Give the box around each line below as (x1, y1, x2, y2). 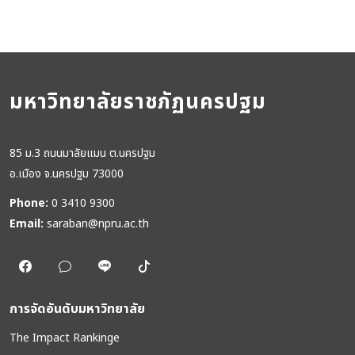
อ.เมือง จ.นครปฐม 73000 (10, 166, 124, 182)
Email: (10, 216, 44, 232)
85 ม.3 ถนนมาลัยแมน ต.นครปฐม (10, 145, 155, 162)
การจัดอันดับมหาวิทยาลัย (10, 300, 145, 319)
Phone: (10, 195, 48, 212)
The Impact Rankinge (10, 330, 120, 346)
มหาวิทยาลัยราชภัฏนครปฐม (10, 86, 266, 118)
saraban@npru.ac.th (47, 216, 149, 232)
